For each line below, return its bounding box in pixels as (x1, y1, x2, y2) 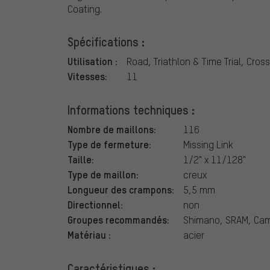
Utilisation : (67, 54, 118, 68)
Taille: (67, 152, 94, 166)
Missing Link (183, 138, 233, 151)
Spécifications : (67, 34, 145, 50)
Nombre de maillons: (67, 122, 156, 136)
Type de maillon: (67, 168, 139, 181)
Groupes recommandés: (67, 213, 169, 227)
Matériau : (67, 228, 111, 242)
